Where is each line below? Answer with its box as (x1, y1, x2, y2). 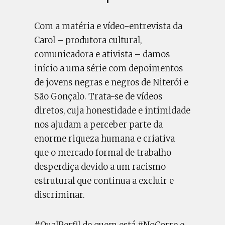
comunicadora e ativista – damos (34, 49, 170, 60)
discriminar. (34, 189, 85, 200)
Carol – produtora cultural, (34, 35, 142, 46)
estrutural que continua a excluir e (34, 175, 174, 186)
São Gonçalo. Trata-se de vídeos (34, 91, 163, 102)
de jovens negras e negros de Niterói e (34, 77, 189, 88)
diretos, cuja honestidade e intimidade (34, 105, 191, 116)
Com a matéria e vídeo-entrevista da (34, 21, 183, 32)
